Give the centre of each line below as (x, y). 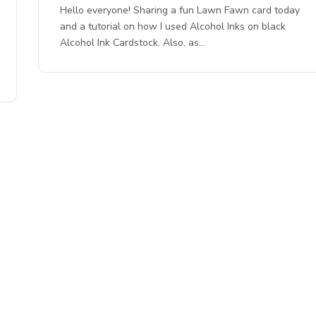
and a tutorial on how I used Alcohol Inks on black (173, 27)
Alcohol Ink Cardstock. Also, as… (133, 43)
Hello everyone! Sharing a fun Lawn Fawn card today (180, 11)
